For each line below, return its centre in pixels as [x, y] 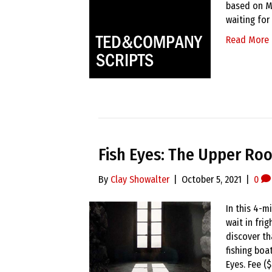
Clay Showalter [140, 179]
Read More [247, 40]
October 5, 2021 [212, 179]
